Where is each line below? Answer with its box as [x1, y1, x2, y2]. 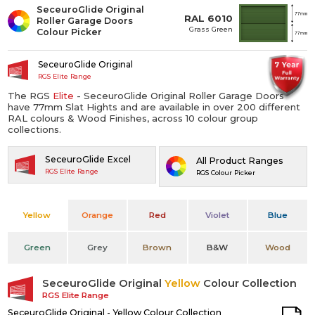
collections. [8, 123, 62, 135]
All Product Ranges [195, 155, 283, 167]
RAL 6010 [184, 13, 233, 24]
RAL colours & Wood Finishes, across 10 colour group [8, 112, 259, 124]
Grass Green [189, 24, 233, 33]
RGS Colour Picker [195, 169, 255, 177]
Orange [81, 210, 113, 220]
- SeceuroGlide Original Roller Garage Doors [74, 89, 285, 101]
